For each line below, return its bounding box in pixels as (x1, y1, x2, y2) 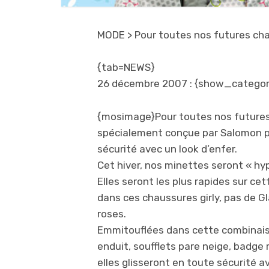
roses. (97, 208, 126, 220)
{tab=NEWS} (97, 61, 155, 74)
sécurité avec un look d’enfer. (97, 143, 237, 156)
